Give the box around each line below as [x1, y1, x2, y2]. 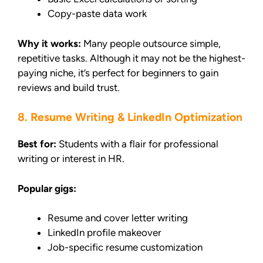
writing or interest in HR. [18, 153, 124, 165]
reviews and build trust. [18, 81, 120, 93]
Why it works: [18, 37, 81, 49]
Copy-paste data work [48, 8, 147, 20]
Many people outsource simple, [81, 37, 221, 49]
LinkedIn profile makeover [48, 227, 161, 239]
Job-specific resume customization [48, 241, 203, 254]
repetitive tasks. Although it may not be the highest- [18, 52, 245, 64]
